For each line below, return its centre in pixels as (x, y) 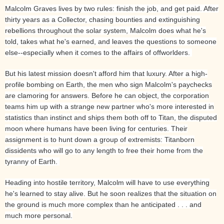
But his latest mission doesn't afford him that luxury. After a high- (106, 73)
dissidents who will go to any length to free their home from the (104, 150)
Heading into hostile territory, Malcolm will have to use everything (107, 182)
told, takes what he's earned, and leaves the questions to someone (111, 41)
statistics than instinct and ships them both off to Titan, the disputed (111, 117)
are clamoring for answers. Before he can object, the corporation (107, 95)
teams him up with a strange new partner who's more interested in (109, 106)
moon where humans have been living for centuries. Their (96, 128)
